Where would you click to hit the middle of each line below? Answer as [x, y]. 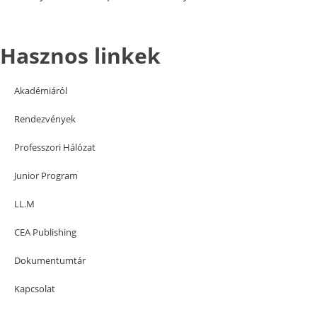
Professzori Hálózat [55, 147]
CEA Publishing [45, 232]
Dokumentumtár [50, 260]
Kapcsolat [35, 289]
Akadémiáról [41, 91]
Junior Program [46, 175]
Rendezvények [45, 119]
